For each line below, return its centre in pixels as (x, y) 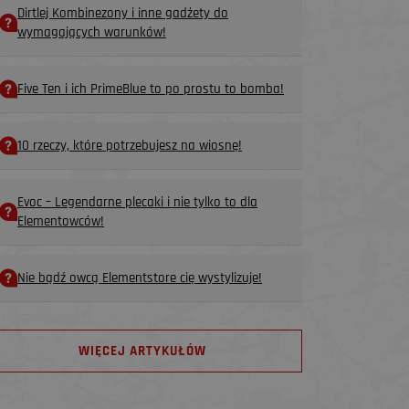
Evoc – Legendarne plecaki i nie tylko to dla (137, 203)
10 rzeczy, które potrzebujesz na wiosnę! (130, 146)
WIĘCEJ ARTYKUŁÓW (142, 351)
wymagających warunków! (92, 33)
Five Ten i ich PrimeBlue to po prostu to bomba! (151, 89)
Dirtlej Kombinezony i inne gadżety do (123, 14)
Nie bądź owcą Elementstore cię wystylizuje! (140, 278)
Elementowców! (61, 222)
